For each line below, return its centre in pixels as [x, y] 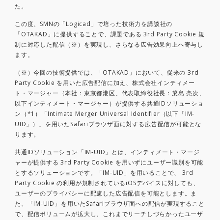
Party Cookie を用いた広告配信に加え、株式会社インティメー [105, 83]
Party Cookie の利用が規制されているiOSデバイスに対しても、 [107, 183]
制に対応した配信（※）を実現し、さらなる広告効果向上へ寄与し [109, 45]
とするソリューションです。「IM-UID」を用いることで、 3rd [104, 173]
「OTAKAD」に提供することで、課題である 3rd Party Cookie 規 [110, 34]
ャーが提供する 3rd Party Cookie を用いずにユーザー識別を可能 [109, 163]
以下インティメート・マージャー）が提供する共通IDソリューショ [109, 104]
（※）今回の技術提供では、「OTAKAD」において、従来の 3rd [107, 73]
